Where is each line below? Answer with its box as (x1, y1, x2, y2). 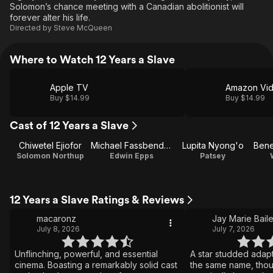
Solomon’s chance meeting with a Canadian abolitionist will (10, 1, 244, 12)
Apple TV (50, 82, 88, 93)
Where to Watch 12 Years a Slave (10, 53, 175, 66)
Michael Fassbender (164, 140, 171, 151)
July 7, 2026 (212, 224, 255, 233)
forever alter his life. (10, 12, 90, 23)
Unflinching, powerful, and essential (15, 249, 158, 259)
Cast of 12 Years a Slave (10, 119, 129, 132)
